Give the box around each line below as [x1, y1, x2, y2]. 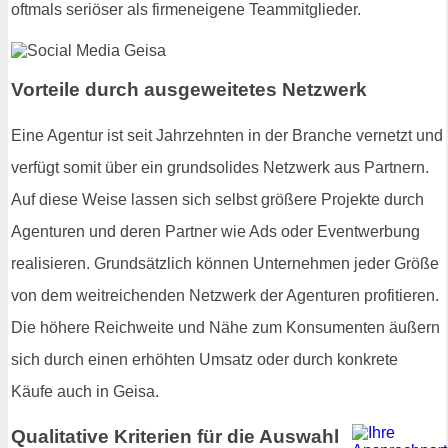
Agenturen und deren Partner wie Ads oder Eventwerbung [11, 222, 420, 240]
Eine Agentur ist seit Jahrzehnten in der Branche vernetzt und [11, 126, 443, 144]
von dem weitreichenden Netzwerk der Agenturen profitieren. [11, 286, 439, 304]
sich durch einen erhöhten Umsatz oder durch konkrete [11, 350, 398, 368]
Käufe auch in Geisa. [11, 382, 159, 400]
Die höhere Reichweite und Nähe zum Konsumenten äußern [11, 318, 440, 336]
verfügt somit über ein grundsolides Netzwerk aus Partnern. [11, 158, 429, 176]
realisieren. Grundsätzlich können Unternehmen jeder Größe [11, 254, 439, 272]
